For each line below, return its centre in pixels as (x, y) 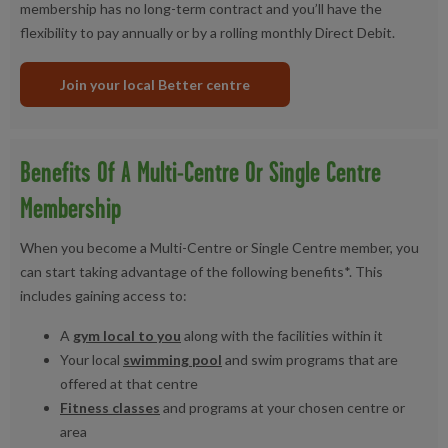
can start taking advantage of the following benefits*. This (201, 271)
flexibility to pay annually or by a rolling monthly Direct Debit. (207, 32)
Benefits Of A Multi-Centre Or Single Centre (200, 171)
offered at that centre (129, 383)
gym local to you (127, 335)
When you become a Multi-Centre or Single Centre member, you (219, 247)
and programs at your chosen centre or (282, 407)
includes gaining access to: (103, 295)
